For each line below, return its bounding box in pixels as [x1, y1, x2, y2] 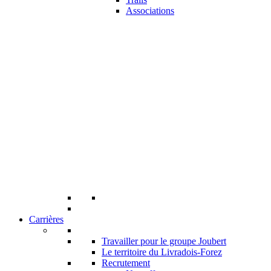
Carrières [29, 214, 64, 224]
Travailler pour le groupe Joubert [102, 236, 226, 246]
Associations [126, 5, 174, 16]
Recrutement [102, 258, 150, 268]
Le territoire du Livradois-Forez [102, 247, 222, 257]
